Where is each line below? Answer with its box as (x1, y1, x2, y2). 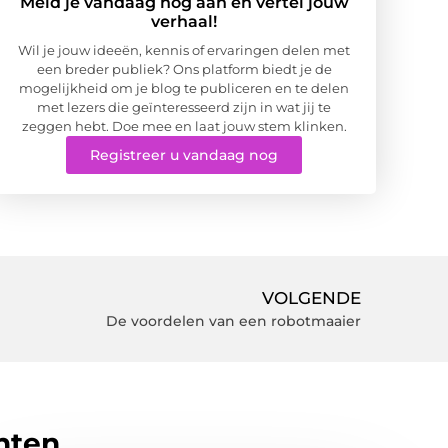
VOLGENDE (262, 287, 361, 308)
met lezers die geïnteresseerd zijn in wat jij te (37, 98, 331, 115)
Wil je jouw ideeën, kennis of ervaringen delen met (18, 41, 350, 58)
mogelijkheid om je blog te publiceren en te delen (19, 79, 349, 96)
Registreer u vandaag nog (90, 145, 278, 164)
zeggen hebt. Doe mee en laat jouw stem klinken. (21, 117, 347, 134)
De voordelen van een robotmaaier (106, 311, 361, 330)
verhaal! (151, 11, 217, 31)
